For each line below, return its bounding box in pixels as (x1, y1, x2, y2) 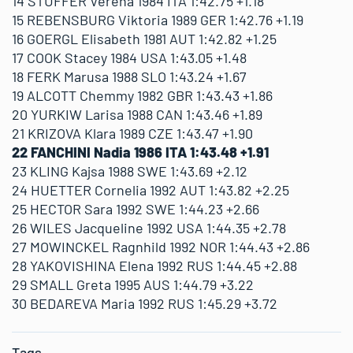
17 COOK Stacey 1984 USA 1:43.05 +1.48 (12, 48, 247, 66)
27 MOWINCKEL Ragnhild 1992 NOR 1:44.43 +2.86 (12, 237, 310, 255)
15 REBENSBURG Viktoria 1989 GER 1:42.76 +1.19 (12, 10, 303, 28)
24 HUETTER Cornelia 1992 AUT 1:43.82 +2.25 (12, 180, 289, 199)
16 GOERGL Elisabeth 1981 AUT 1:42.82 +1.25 (12, 29, 277, 47)
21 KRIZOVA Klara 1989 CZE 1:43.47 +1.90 (12, 124, 253, 142)
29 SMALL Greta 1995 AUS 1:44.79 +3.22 (12, 275, 254, 293)
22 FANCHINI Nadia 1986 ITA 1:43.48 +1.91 (12, 143, 269, 161)
